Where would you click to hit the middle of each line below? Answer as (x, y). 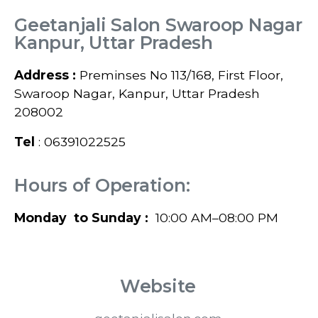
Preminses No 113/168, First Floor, (181, 75)
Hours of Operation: (102, 186)
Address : (47, 75)
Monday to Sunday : (81, 218)
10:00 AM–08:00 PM (213, 218)
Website (158, 286)
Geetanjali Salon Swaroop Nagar (158, 25)
